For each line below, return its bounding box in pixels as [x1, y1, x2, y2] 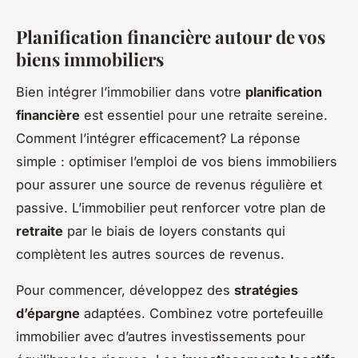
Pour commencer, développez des [16, 281, 234, 298]
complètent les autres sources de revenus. [16, 245, 284, 262]
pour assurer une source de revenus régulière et [16, 176, 322, 193]
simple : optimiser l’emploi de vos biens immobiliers [16, 153, 337, 169]
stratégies [234, 281, 298, 298]
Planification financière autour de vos [16, 25, 325, 50]
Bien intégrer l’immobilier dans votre [16, 83, 245, 100]
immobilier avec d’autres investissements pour [16, 328, 305, 344]
